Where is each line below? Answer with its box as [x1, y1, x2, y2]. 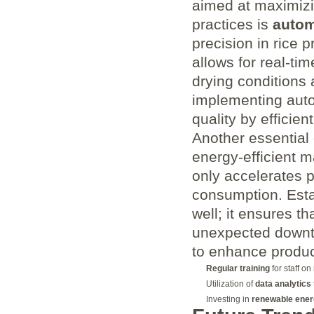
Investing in [205, 294, 252, 304]
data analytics [254, 278, 311, 289]
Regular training [205, 263, 270, 273]
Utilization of [205, 278, 255, 289]
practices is [191, 15, 273, 32]
